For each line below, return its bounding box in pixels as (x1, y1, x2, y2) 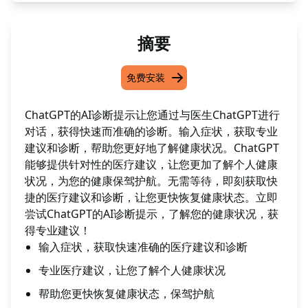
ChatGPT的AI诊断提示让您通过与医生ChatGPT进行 (25, 107, 280, 122)
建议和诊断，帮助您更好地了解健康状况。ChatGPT (25, 140, 279, 155)
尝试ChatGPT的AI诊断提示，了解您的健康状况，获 (25, 206, 278, 221)
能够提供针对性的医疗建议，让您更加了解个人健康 (25, 157, 278, 172)
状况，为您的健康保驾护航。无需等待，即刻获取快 (25, 173, 278, 188)
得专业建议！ (25, 223, 91, 238)
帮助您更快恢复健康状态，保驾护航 (38, 286, 214, 301)
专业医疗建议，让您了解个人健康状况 (38, 263, 225, 278)
